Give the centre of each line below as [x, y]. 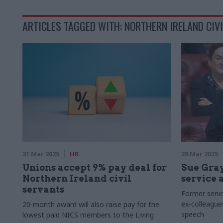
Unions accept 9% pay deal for [95, 167]
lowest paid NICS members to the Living [88, 215]
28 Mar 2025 [199, 154]
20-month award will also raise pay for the [91, 204]
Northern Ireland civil [77, 178]
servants [43, 189]
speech [192, 214]
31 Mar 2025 [41, 154]
